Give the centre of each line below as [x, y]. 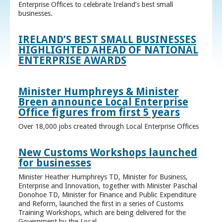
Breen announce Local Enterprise [103, 102]
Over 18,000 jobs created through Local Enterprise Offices [108, 127]
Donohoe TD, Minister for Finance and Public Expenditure [107, 195]
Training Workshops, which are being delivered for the [102, 213]
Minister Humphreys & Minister [98, 92]
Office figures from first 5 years [99, 112]
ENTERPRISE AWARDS [72, 60]
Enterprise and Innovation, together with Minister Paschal [108, 186]
